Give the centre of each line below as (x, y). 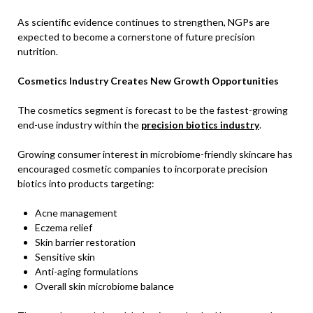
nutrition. (38, 51)
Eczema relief (64, 227)
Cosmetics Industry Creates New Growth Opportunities (148, 81)
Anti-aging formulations (87, 271)
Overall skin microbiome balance (104, 286)
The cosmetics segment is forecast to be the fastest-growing (153, 110)
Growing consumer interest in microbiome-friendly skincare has (155, 154)
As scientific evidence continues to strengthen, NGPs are (144, 22)
